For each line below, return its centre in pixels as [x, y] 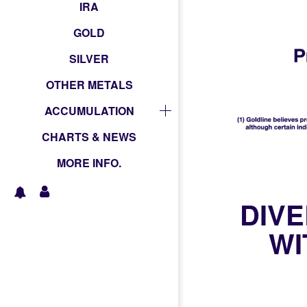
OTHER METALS [89, 84]
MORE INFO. [89, 162]
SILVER [89, 58]
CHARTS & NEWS [89, 136]
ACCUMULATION [89, 110]
